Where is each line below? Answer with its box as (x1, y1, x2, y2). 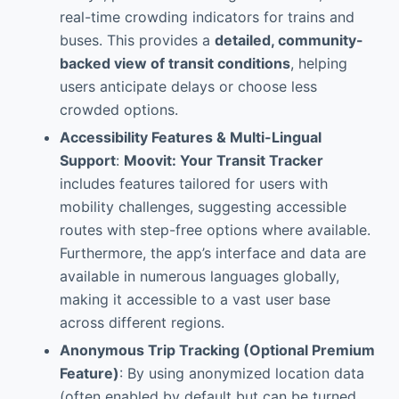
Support (59, 151, 116, 170)
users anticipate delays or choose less (59, 77, 317, 96)
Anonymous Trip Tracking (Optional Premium (59, 340, 375, 359)
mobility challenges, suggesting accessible (59, 198, 346, 216)
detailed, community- (214, 31, 363, 50)
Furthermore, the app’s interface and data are (59, 244, 366, 263)
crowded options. (59, 101, 178, 119)
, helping (289, 54, 347, 73)
